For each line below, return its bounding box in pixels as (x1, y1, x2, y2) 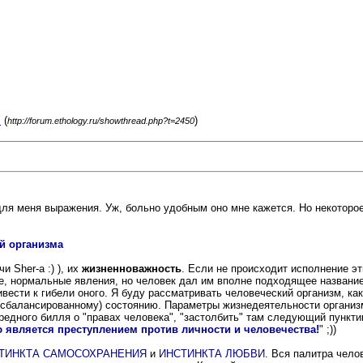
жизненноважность (82, 263, 181, 275)
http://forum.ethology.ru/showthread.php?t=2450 (7, 116, 194, 126)
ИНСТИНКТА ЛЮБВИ (159, 348, 265, 361)
